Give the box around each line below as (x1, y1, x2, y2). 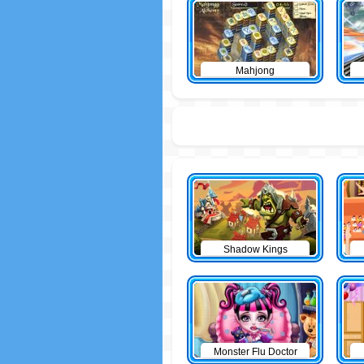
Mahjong (236, 65, 275, 76)
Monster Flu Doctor (213, 346, 297, 357)
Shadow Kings (223, 244, 288, 255)
